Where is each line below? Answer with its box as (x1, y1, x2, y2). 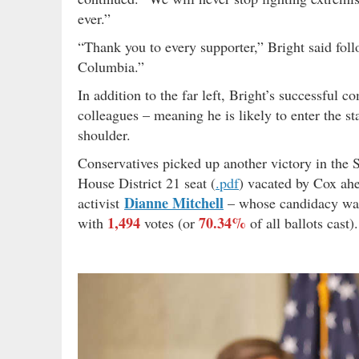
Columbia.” (78, 56, 144, 76)
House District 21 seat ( (78, 172, 216, 192)
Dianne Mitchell (124, 192, 224, 213)
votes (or (140, 212, 199, 232)
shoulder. (78, 124, 131, 144)
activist (78, 192, 124, 212)
